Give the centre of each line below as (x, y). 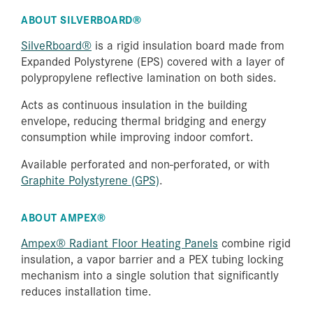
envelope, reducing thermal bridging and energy (144, 120)
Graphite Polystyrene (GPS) (90, 179)
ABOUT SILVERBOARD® (81, 19)
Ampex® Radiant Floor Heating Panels (119, 242)
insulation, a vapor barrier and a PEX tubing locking (152, 258)
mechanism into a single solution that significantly (150, 274)
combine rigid (254, 242)
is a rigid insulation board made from (188, 44)
